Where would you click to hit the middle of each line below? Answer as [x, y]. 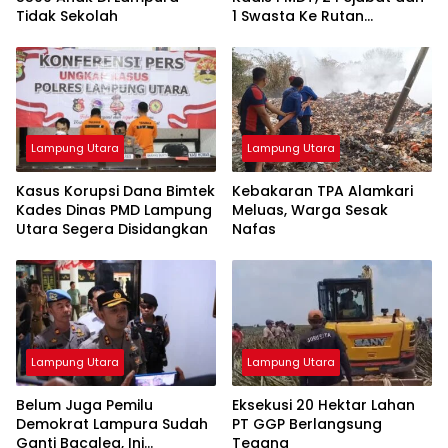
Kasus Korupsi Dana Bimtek [115, 191]
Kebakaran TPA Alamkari [322, 191]
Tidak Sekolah [67, 15]
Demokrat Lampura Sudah [112, 424]
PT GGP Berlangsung [307, 424]
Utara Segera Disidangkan [112, 229]
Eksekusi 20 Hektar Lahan [323, 405]
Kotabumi [267, 34]
